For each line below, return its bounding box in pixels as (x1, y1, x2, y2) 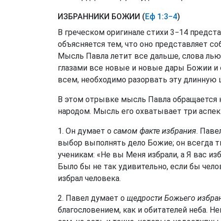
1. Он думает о (58, 126, 113, 136)
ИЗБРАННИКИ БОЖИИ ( (58, 12, 145, 21)
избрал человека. (58, 174, 121, 183)
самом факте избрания (113, 126, 196, 136)
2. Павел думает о (58, 193, 127, 203)
